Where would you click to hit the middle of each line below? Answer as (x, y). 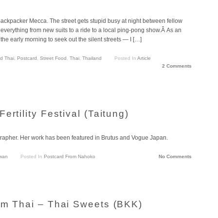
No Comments (175, 157)
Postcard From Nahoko (69, 157)
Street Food (53, 58)
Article (144, 58)
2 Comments (177, 66)
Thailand (92, 58)
